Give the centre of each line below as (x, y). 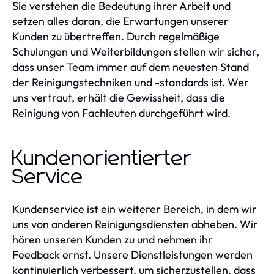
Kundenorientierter (102, 159)
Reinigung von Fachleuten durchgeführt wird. (121, 113)
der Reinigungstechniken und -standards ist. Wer (131, 82)
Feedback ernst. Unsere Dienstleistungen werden (132, 254)
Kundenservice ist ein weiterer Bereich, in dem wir (135, 209)
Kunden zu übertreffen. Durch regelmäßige (116, 36)
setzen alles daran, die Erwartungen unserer (120, 21)
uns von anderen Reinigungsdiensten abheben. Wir (135, 224)
